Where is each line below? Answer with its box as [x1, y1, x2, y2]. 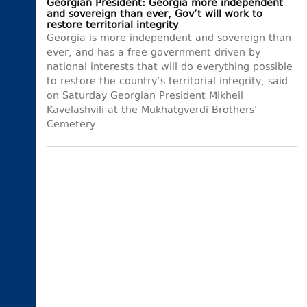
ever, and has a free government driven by [47, 46, 260, 61]
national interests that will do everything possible [47, 60, 293, 75]
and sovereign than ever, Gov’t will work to [47, 8, 262, 23]
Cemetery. [47, 118, 97, 133]
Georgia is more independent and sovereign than [47, 32, 291, 47]
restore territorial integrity [47, 19, 178, 34]
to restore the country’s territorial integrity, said [47, 75, 288, 90]
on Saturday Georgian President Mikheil [47, 89, 243, 104]
